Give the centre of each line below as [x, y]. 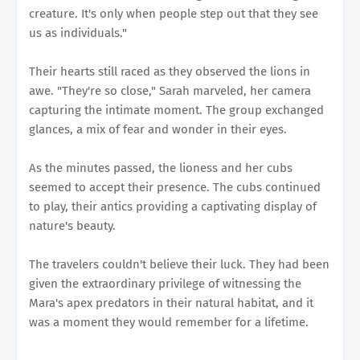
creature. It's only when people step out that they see [174, 13]
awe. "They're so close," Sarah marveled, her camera [170, 90]
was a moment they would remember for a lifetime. [169, 322]
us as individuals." [78, 33]
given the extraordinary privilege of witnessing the [165, 283]
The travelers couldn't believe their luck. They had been [179, 264]
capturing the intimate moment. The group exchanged [176, 110]
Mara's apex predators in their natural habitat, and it [171, 303]
